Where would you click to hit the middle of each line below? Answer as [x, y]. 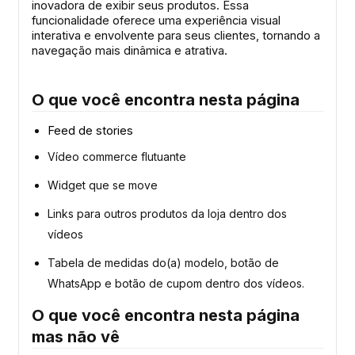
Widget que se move [103, 185]
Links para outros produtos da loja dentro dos [167, 214]
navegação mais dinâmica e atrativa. [130, 50]
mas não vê [76, 337]
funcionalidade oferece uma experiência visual [156, 20]
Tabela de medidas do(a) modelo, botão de [163, 263]
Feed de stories [90, 131]
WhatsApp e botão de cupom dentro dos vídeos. [176, 284]
